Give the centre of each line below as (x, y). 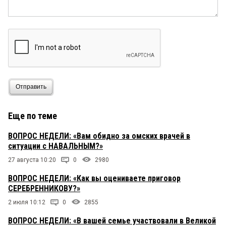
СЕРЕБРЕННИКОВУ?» (44, 188)
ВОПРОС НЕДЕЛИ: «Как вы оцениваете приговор (94, 178)
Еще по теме (33, 116)
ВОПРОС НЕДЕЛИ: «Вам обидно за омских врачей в (99, 136)
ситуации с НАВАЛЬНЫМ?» (55, 146)
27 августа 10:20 (32, 160)
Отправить (31, 87)
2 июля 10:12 (27, 202)
